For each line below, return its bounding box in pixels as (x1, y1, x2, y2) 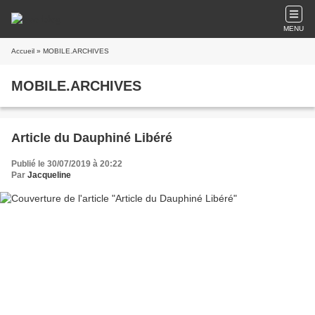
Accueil (11, 47, 34, 55)
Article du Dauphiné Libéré (11, 131, 172, 145)
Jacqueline (27, 170, 71, 180)
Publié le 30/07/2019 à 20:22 (11, 159, 122, 169)
